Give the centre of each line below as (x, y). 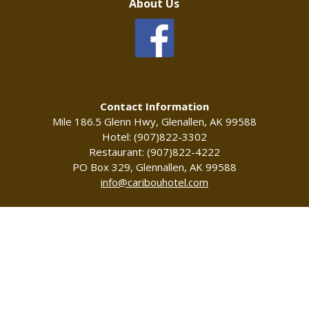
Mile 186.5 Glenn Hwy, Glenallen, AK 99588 (154, 121)
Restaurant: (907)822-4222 (154, 151)
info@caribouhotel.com (154, 182)
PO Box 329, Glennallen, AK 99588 (154, 167)
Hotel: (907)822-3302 (154, 136)
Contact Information (154, 106)
